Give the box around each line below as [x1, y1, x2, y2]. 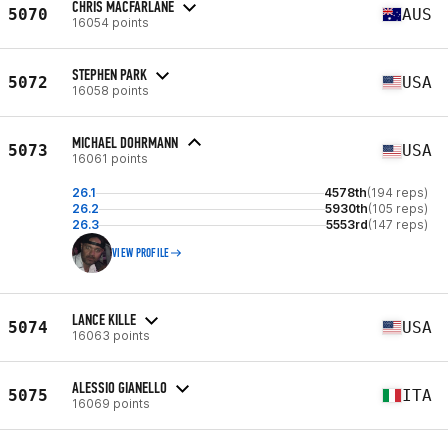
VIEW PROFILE [112, 246, 170, 260]
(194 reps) [367, 185, 428, 200]
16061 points [72, 151, 148, 166]
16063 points [72, 327, 150, 343]
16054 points [72, 14, 149, 30]
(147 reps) [368, 217, 428, 232]
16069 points [72, 395, 150, 411]
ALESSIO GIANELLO [72, 377, 167, 397]
